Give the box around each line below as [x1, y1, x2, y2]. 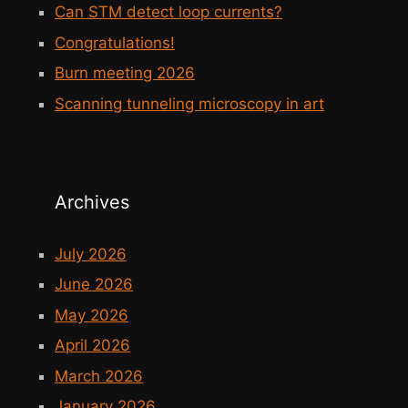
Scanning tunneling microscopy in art [55, 94, 324, 113]
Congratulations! [55, 33, 175, 52]
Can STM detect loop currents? [55, 3, 282, 22]
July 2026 [55, 244, 127, 263]
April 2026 [55, 336, 130, 355]
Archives [55, 190, 129, 213]
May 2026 [55, 305, 128, 324]
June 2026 [55, 275, 133, 294]
